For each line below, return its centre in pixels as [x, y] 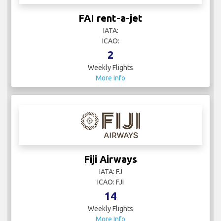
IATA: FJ [110, 172]
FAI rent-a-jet [110, 18]
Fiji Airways [110, 159]
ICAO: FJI [110, 182]
